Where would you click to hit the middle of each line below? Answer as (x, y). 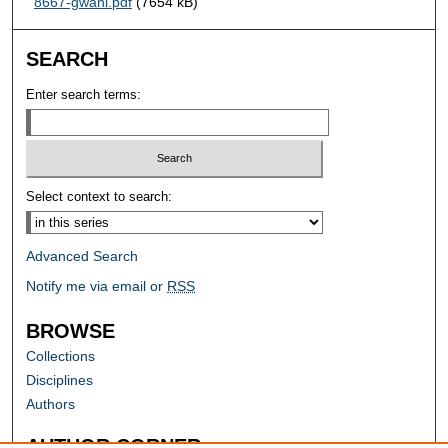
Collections (61, 356)
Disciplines (60, 380)
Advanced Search (82, 256)
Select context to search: (99, 197)
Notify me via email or (97, 286)
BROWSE (71, 331)
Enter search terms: (84, 94)
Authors (51, 404)
